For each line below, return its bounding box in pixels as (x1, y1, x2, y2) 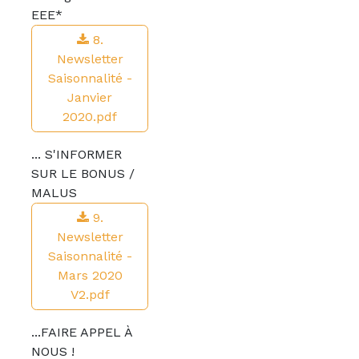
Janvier (67, 90, 112, 105)
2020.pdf (63, 109, 117, 124)
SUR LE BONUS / (31, 166, 135, 181)
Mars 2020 (57, 268, 123, 283)
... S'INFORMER (31, 147, 122, 162)
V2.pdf (70, 287, 110, 302)
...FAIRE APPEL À (31, 325, 132, 340)
